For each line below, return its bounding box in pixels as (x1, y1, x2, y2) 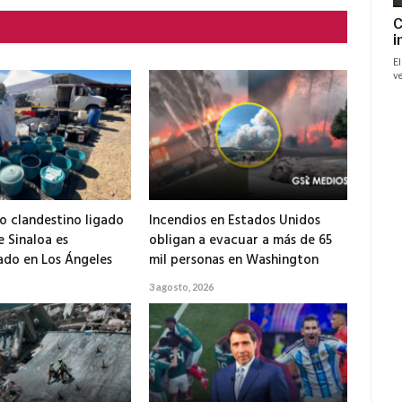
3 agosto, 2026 (149, 280, 214, 293)
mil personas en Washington (149, 249, 319, 271)
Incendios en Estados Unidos (149, 209, 321, 232)
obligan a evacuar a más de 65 (149, 229, 333, 251)
